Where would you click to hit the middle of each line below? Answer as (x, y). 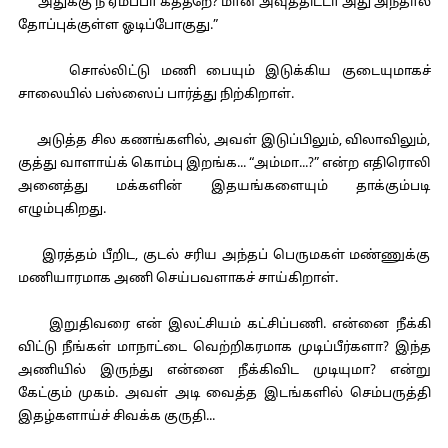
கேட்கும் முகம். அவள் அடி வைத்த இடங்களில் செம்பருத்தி (224, 394)
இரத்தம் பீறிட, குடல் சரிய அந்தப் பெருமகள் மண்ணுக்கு (224, 256)
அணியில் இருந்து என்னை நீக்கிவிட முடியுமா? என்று (224, 371)
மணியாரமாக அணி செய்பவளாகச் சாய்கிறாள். (177, 279)
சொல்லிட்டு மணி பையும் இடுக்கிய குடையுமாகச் (224, 72)
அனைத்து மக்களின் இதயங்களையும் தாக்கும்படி (224, 187)
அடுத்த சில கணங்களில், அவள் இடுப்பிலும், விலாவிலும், (224, 141)
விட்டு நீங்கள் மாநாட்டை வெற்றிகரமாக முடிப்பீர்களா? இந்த (224, 348)
